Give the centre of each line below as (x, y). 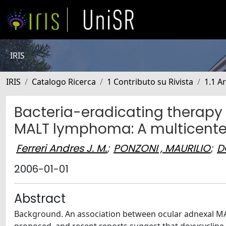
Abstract (40, 199)
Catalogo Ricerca (64, 82)
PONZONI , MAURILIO (162, 148)
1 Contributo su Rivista (150, 82)
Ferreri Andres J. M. (62, 148)
